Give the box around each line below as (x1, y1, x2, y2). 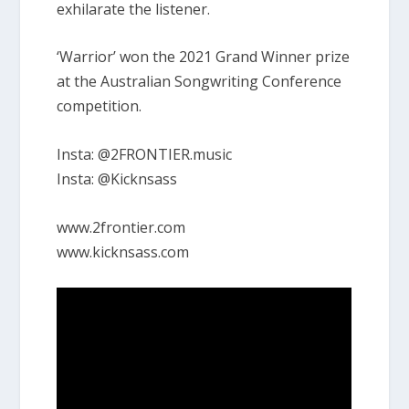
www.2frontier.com (57, 216, 186, 237)
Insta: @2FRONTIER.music (57, 143, 233, 164)
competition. (57, 96, 142, 117)
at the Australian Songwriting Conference (57, 71, 342, 92)
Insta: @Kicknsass (57, 168, 178, 189)
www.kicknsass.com (57, 241, 190, 262)
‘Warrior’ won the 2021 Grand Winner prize (57, 47, 351, 68)
